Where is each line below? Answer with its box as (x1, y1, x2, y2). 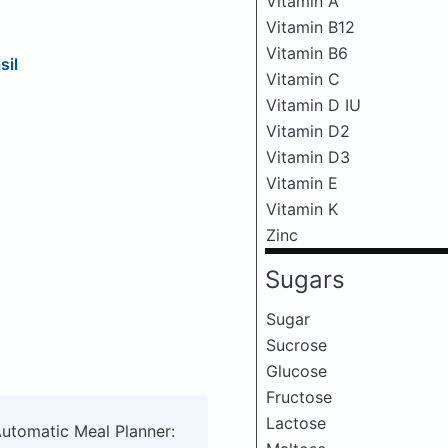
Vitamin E (266, 173, 338, 193)
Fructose (266, 387, 332, 407)
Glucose (266, 361, 327, 381)
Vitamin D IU (266, 95, 361, 115)
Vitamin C (266, 69, 340, 89)
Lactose (266, 413, 326, 433)
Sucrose (266, 335, 327, 355)
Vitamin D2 (266, 121, 350, 141)
